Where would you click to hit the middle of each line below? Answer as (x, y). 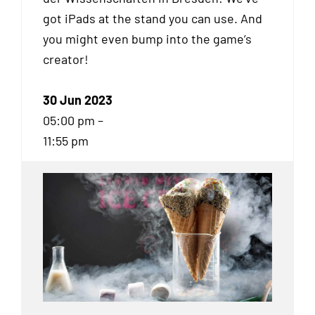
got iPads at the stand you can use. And (153, 18)
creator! (66, 59)
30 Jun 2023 (78, 99)
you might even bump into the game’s (147, 38)
